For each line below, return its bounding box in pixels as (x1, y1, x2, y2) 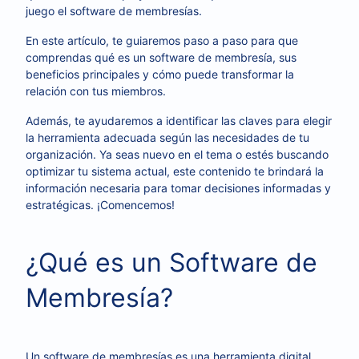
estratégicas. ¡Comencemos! (26, 198, 175, 212)
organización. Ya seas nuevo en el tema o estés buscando (26, 147, 329, 161)
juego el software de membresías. (26, 4, 202, 18)
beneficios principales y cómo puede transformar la (26, 67, 294, 81)
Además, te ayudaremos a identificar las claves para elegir (26, 114, 332, 127)
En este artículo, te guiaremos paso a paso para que (26, 34, 298, 47)
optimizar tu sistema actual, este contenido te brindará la (26, 164, 324, 178)
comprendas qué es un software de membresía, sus (26, 50, 296, 64)
